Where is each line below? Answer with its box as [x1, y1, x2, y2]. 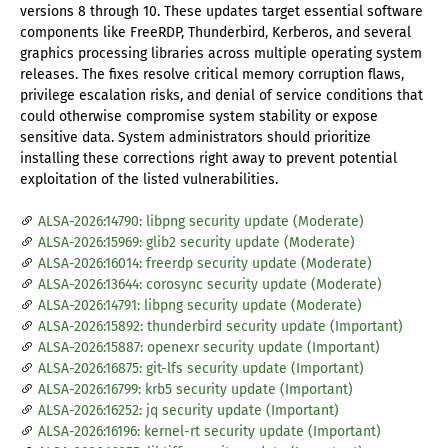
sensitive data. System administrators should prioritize [20, 129, 371, 147]
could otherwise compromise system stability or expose [20, 108, 378, 126]
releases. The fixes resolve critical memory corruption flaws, [20, 66, 404, 84]
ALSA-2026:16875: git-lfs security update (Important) [38, 360, 364, 378]
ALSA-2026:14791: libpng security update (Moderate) [38, 297, 362, 315]
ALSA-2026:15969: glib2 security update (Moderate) [38, 234, 355, 252]
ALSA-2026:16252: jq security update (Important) [38, 402, 339, 420]
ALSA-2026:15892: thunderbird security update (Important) [38, 318, 403, 336]
